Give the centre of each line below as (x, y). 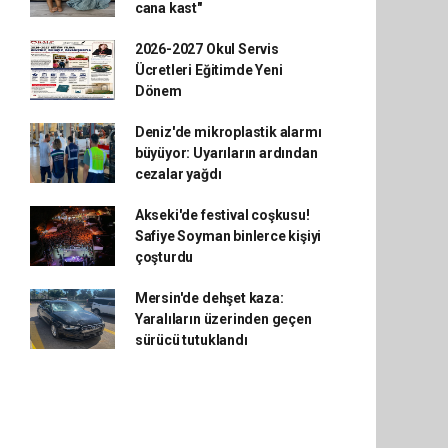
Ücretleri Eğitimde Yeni (208, 69)
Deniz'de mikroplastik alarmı (228, 131)
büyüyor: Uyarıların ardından (226, 152)
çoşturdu (164, 256)
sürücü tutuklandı (191, 339)
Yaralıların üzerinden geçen (223, 318)
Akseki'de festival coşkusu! (222, 214)
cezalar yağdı (178, 173)
